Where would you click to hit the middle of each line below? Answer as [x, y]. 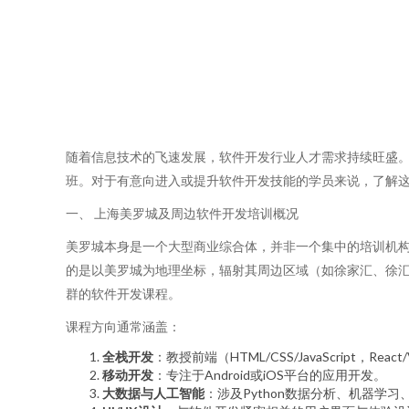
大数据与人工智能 [153, 393]
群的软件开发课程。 [123, 294]
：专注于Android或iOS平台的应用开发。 [270, 375]
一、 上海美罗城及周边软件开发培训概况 [182, 213]
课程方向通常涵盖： [123, 326]
